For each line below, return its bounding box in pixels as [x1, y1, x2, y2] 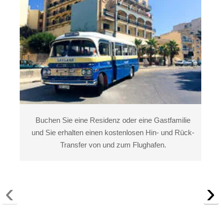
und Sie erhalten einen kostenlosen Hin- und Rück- [32, 128, 194, 137]
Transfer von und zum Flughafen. [60, 141, 166, 149]
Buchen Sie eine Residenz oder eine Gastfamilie [36, 116, 190, 125]
